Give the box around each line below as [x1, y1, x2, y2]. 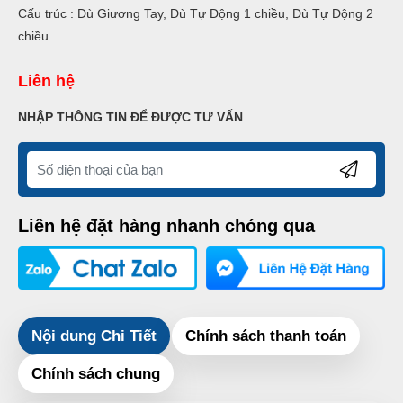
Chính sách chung [31, 364, 160, 382]
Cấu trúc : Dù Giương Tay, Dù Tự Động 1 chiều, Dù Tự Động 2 [18, 6, 373, 21]
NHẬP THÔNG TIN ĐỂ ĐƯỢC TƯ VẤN [18, 110, 243, 124]
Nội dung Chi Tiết [31, 327, 157, 345]
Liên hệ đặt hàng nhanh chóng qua [18, 216, 315, 236]
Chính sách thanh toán [185, 327, 346, 345]
